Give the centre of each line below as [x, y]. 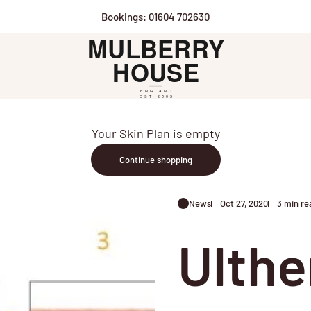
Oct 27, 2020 [244, 203]
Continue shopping [155, 159]
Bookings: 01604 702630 [155, 16]
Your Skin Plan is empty [155, 133]
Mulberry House [124, 41]
